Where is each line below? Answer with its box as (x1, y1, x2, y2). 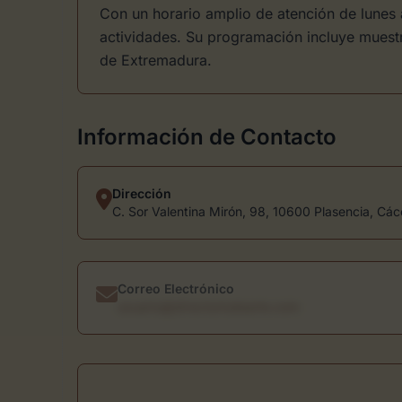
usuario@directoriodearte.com (118, 299, 299, 314)
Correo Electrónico (118, 281, 234, 296)
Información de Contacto (77, 124, 336, 150)
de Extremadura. (100, 51, 212, 69)
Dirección (112, 186, 171, 201)
